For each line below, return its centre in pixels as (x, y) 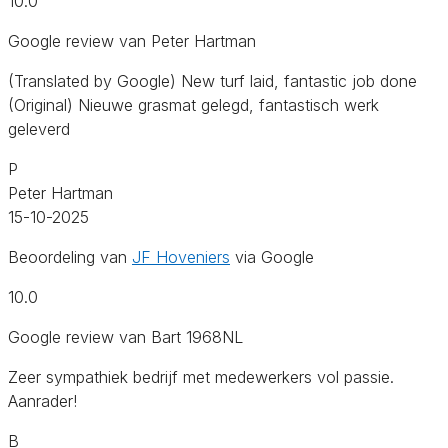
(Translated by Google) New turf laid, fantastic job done (212, 80)
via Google (272, 256)
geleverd (39, 128)
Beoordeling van (70, 256)
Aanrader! (42, 400)
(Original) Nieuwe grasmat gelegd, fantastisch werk (193, 104)
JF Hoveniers (181, 256)
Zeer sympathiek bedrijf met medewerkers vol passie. (201, 376)
